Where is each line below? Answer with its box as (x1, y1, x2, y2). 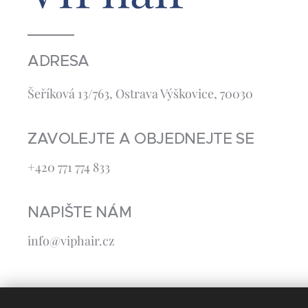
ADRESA (27, 52, 90, 70)
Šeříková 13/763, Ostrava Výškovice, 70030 (27, 85, 253, 102)
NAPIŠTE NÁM (27, 203, 132, 221)
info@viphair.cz (27, 232, 115, 249)
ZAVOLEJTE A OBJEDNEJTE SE (27, 129, 254, 148)
